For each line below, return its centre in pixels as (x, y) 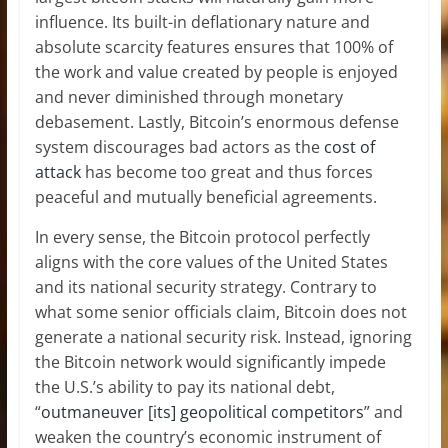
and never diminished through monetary (188, 96)
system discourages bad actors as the (179, 146)
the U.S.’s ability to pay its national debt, (184, 386)
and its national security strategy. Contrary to (205, 286)
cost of (349, 146)
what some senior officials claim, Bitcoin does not (220, 311)
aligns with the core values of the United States (211, 261)
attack (57, 171)
